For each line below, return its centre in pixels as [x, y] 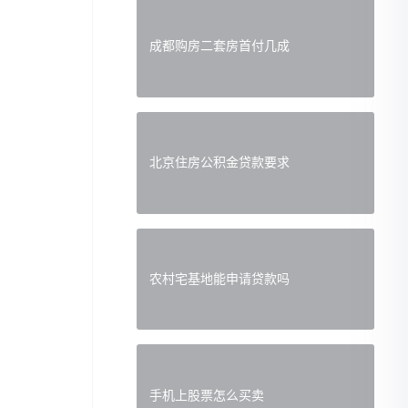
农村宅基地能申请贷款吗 [219, 279]
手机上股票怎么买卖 [207, 395]
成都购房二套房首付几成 [219, 46]
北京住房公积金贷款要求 [219, 163]
